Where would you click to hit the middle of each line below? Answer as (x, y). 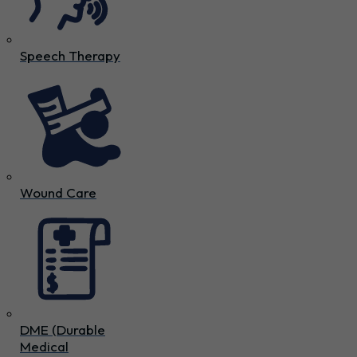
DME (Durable (63, 329)
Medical (44, 346)
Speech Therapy (70, 55)
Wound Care (58, 192)
